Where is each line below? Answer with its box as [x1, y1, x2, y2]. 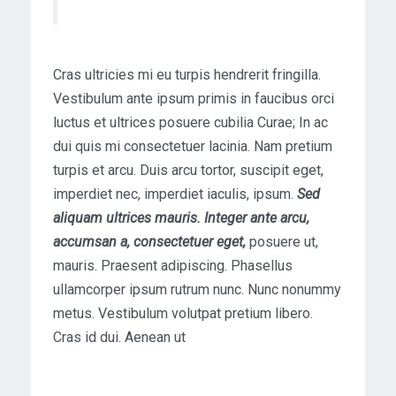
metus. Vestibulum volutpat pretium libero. [53, 305, 313, 323]
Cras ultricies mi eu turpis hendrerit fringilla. [53, 66, 321, 84]
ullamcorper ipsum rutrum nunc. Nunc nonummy [53, 281, 341, 299]
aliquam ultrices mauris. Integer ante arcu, [53, 209, 309, 227]
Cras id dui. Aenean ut [53, 329, 186, 346]
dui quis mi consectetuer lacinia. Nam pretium [53, 138, 332, 156]
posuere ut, [246, 233, 318, 251]
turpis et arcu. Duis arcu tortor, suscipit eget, [53, 162, 324, 179]
